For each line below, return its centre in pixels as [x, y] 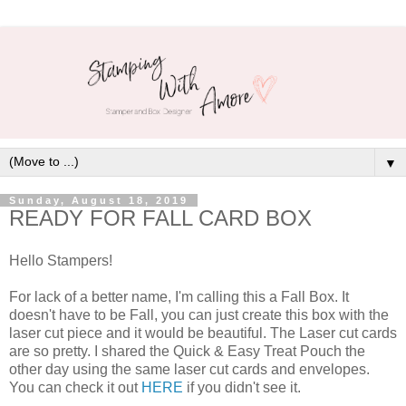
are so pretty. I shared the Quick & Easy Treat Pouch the [187, 352]
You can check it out [75, 388]
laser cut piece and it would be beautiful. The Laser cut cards [203, 333]
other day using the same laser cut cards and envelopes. [189, 370]
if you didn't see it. [244, 388]
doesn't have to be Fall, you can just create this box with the [199, 315]
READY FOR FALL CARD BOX [160, 217]
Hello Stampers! [61, 261]
